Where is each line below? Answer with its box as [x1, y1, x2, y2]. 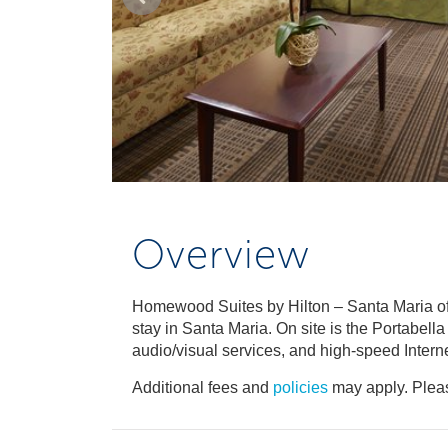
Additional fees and [132, 379, 273, 396]
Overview [132, 230, 310, 278]
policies [273, 379, 328, 396]
